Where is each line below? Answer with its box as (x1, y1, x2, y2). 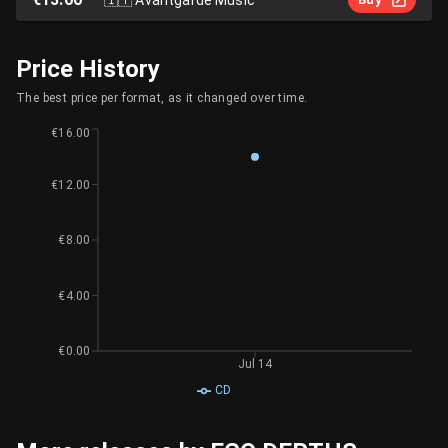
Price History (16, 55, 160, 83)
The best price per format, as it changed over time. (16, 91, 308, 105)
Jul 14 (237, 356, 274, 371)
